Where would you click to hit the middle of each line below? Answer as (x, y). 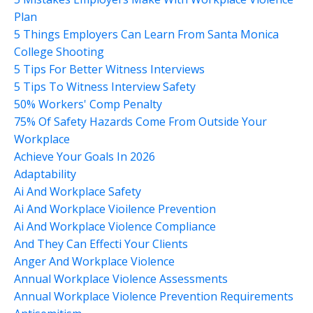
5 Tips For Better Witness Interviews (109, 69)
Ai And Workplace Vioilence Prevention (115, 209)
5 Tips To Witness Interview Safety (105, 86)
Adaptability (45, 174)
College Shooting (59, 51)
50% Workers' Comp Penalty (88, 104)
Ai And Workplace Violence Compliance (115, 226)
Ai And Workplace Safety (78, 191)
